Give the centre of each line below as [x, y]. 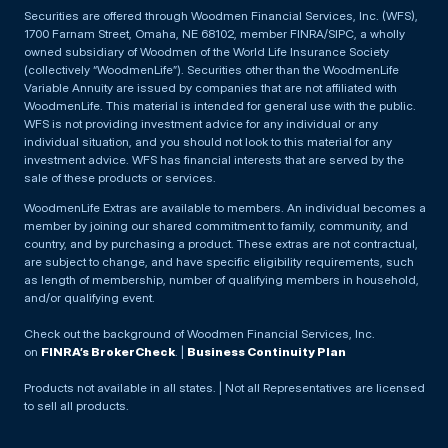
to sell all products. [76, 406]
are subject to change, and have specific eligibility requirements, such [219, 262]
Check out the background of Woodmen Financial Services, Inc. [199, 334]
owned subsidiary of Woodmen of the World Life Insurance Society [206, 52]
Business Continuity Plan [266, 352]
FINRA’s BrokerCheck [108, 352]
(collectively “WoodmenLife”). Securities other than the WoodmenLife [211, 70]
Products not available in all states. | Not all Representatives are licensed [224, 388]
